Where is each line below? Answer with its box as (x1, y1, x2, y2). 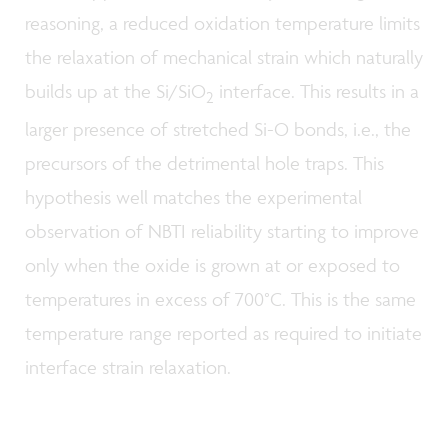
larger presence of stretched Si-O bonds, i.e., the (25, 117, 411, 142)
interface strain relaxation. (25, 355, 231, 380)
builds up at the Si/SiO (25, 79, 206, 104)
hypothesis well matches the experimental (25, 185, 362, 210)
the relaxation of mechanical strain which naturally (25, 45, 423, 70)
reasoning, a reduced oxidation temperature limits (25, 11, 420, 36)
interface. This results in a (214, 79, 419, 104)
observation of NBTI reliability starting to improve (25, 219, 419, 244)
